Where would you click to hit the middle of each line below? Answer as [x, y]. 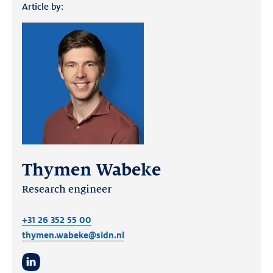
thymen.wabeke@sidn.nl [73, 235]
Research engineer [67, 189]
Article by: [43, 6]
